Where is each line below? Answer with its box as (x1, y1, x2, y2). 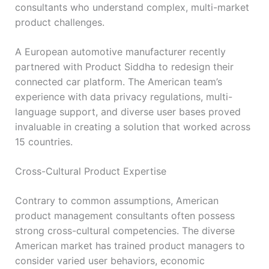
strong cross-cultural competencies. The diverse (14, 224, 235, 237)
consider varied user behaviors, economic (14, 254, 205, 267)
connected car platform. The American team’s (14, 75, 222, 88)
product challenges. (14, 16, 104, 28)
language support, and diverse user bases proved (14, 105, 241, 118)
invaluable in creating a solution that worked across (14, 120, 250, 133)
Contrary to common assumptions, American (14, 194, 219, 207)
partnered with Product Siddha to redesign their (14, 60, 234, 73)
